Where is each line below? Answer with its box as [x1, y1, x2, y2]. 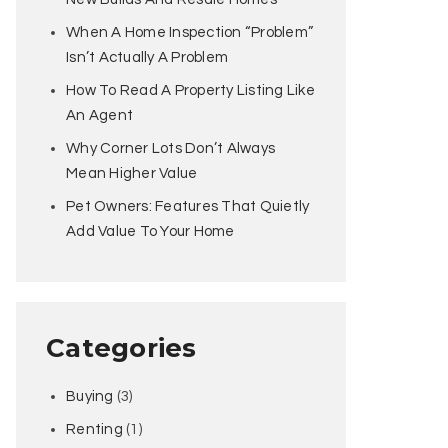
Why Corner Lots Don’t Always [66, 141, 275, 156]
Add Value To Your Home [66, 224, 235, 239]
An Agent [66, 108, 133, 123]
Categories [46, 332, 197, 364]
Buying [66, 389, 114, 404]
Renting [66, 422, 123, 437]
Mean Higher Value [66, 166, 198, 181]
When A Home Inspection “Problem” [66, 25, 313, 40]
